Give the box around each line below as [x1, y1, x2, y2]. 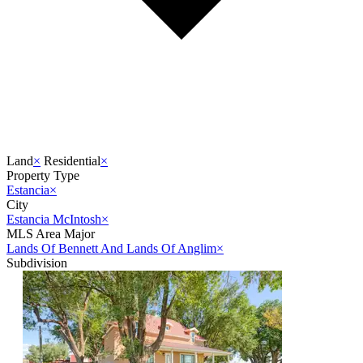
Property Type [6, 169, 79, 183]
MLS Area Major [6, 227, 95, 241]
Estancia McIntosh [6, 212, 101, 227]
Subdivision [6, 256, 67, 271]
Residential [44, 154, 100, 169]
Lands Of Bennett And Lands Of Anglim [6, 241, 216, 256]
